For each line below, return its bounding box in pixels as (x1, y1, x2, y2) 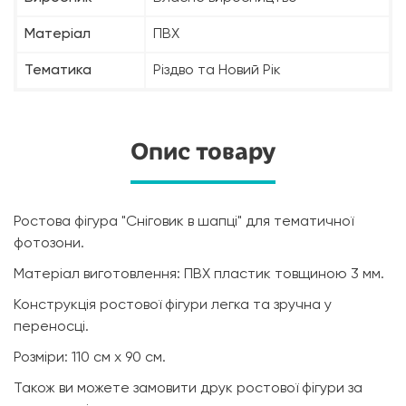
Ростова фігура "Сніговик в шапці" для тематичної (14, 215, 353, 230)
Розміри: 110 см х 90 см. (14, 351, 166, 366)
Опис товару (130, 139, 275, 165)
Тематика (24, 63, 92, 79)
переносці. (14, 320, 89, 335)
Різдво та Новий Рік (153, 63, 281, 79)
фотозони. (14, 237, 84, 252)
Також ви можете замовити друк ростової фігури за (14, 382, 362, 397)
